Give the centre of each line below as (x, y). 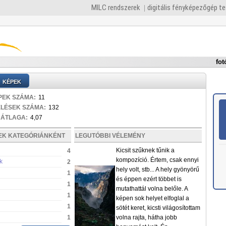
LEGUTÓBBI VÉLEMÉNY (110, 136)
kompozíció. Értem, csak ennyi (157, 160)
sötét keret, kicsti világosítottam (158, 208)
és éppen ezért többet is (149, 179)
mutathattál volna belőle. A (152, 189)
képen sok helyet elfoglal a (152, 198)
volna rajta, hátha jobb (146, 217)
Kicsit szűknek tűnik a (145, 150)
